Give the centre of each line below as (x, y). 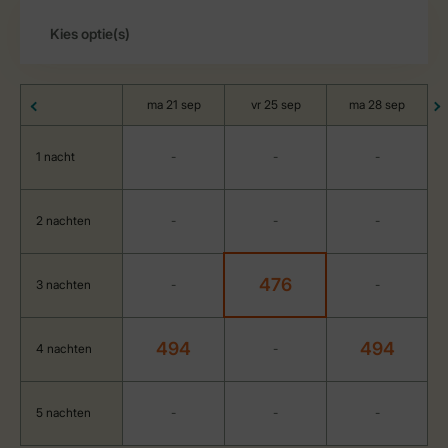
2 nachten (63, 220)
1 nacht (55, 156)
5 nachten (63, 412)
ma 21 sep (173, 104)
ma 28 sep (377, 104)
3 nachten (63, 284)
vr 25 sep (275, 104)
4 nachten (64, 348)
